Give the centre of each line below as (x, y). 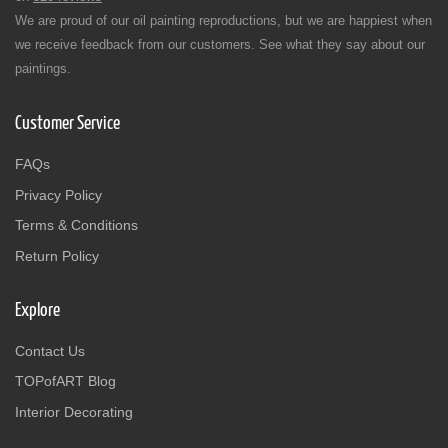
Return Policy (57, 255)
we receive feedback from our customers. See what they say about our (220, 45)
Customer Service (67, 124)
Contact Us (50, 350)
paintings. (43, 69)
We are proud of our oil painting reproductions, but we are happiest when (223, 21)
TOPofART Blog (65, 381)
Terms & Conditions (76, 225)
